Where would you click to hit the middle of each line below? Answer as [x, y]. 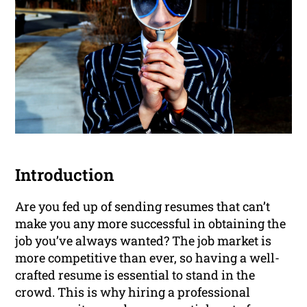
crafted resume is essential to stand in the [135, 275]
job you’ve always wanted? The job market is [144, 241]
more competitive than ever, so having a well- [148, 258]
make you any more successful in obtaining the [151, 224]
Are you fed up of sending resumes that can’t [143, 207]
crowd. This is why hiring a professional [133, 292]
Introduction [65, 175]
